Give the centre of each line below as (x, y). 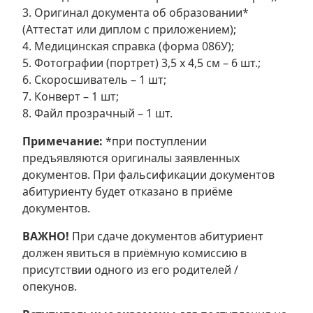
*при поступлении (155, 141)
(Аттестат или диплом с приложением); (129, 30)
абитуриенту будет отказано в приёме (128, 192)
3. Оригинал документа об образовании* (136, 13)
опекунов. (50, 287)
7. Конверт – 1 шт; (71, 97)
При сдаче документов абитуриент (168, 236)
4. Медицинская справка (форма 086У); (128, 46)
